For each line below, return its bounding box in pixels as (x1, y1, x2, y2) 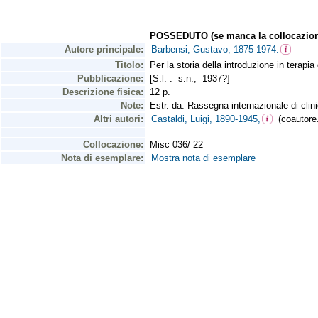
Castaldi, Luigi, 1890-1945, (151, 114, 261, 124)
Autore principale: (65, 44, 143, 55)
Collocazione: (83, 139, 143, 150)
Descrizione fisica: (62, 87, 143, 97)
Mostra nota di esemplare (151, 153, 256, 163)
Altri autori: (94, 114, 143, 124)
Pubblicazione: (77, 73, 143, 84)
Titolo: (115, 60, 143, 70)
